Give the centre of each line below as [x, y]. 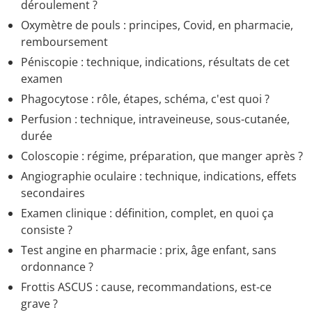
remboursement [64, 42]
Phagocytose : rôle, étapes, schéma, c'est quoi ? [145, 99]
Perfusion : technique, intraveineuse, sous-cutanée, [155, 119]
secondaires [53, 193]
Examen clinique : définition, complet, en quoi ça [147, 213]
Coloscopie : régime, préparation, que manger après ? [162, 156]
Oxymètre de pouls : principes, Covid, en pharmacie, [157, 25]
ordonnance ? [57, 267]
